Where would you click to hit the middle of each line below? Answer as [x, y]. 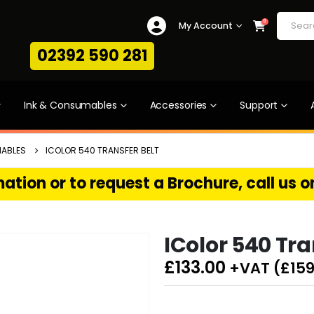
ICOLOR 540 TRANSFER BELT [102, 150]
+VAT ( [253, 268]
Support [259, 105]
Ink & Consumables [70, 105]
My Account [205, 26]
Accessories [178, 105]
